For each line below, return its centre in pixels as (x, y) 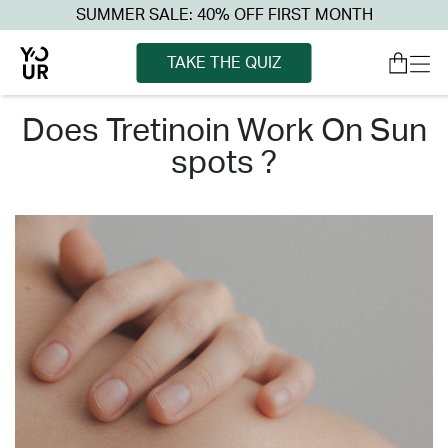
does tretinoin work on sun (33, 131)
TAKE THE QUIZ (224, 62)
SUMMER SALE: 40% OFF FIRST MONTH (224, 15)
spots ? (224, 163)
